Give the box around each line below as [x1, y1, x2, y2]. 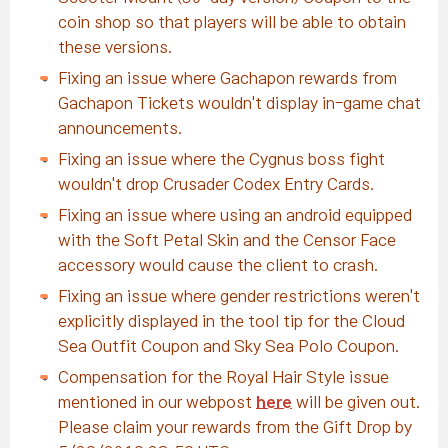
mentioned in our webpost [58, 394, 256, 410]
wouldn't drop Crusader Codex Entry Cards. [58, 176, 374, 192]
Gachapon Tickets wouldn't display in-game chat [58, 95, 421, 111]
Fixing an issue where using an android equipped [58, 207, 412, 223]
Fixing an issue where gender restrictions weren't [58, 288, 420, 304]
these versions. [58, 39, 172, 55]
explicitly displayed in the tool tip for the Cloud [58, 313, 405, 329]
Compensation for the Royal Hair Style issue [58, 369, 389, 385]
